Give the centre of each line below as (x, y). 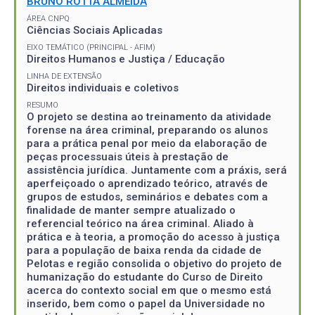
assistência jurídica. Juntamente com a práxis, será (157, 170)
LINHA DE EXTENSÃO (64, 76)
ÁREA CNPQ (48, 18)
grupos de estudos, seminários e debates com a (147, 197)
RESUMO (43, 105)
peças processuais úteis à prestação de (128, 156)
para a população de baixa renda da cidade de (144, 250)
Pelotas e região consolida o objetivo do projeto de (154, 263)
